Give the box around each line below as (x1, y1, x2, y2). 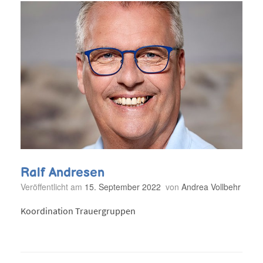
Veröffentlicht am (25, 180, 85, 193)
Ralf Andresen (21, 166, 104, 179)
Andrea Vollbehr (181, 180, 241, 193)
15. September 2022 (85, 180, 161, 193)
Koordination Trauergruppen (21, 205, 136, 217)
